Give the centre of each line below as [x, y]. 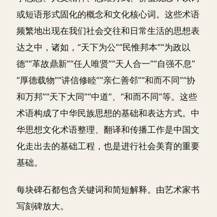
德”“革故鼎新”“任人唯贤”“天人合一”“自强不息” [106, 63]
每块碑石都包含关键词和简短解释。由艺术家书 [108, 190]
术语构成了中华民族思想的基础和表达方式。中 [108, 113]
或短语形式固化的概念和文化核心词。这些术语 [108, 14]
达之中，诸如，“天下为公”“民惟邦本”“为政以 [103, 47]
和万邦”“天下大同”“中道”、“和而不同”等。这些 [107, 96]
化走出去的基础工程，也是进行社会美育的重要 [108, 146]
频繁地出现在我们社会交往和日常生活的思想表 [108, 31]
